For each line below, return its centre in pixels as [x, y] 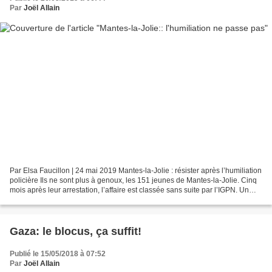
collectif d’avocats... [42, 199]
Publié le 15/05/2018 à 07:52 [58, 253]
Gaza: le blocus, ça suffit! [76, 231]
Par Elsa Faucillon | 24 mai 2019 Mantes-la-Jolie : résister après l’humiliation [136, 170]
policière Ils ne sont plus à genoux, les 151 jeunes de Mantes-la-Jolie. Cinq [133, 180]
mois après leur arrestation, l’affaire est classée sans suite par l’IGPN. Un [129, 190]
